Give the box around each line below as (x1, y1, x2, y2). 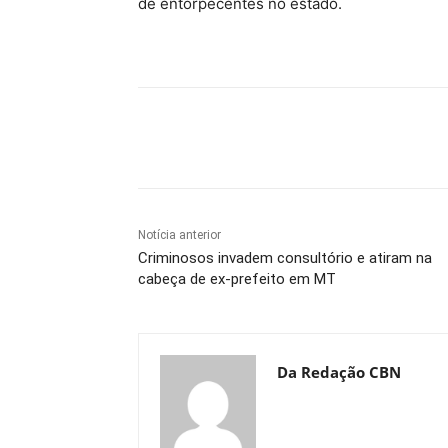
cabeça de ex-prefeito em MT (138, 269, 336, 288)
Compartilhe (185, 130, 254, 146)
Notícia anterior (138, 227, 221, 242)
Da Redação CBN (277, 361, 401, 382)
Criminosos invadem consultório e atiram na (138, 248, 432, 267)
